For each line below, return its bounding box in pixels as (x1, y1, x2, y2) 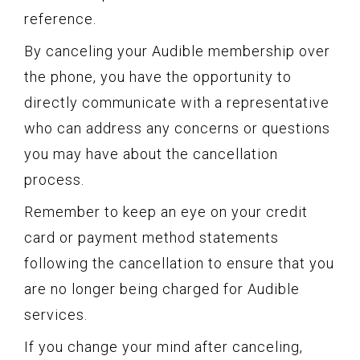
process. (24, 171, 84, 189)
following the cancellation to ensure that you (24, 255, 334, 272)
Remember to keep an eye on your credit (24, 203, 308, 221)
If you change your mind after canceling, (24, 338, 303, 356)
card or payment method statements (24, 229, 279, 247)
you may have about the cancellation (24, 145, 278, 163)
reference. (24, 10, 96, 28)
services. (24, 306, 88, 324)
